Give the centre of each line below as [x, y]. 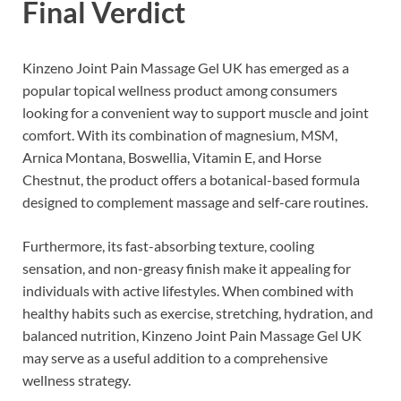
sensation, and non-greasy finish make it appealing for [187, 268]
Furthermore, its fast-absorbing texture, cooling [168, 246]
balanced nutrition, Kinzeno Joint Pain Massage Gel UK [192, 335]
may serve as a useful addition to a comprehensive [175, 358]
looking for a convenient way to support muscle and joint [196, 112]
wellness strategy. [77, 380]
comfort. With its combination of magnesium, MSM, [180, 135]
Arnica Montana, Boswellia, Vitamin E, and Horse [172, 157]
